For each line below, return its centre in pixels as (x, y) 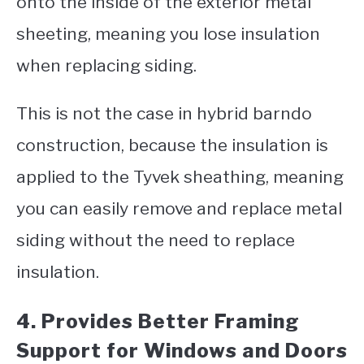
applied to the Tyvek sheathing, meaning (180, 177)
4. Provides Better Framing (158, 322)
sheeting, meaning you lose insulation (168, 34)
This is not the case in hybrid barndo (164, 114)
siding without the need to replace (156, 240)
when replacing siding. (108, 66)
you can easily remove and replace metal (179, 209)
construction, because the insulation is (172, 145)
